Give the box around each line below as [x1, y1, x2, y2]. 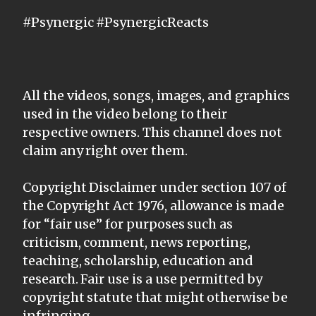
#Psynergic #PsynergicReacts [23, 13, 209, 30]
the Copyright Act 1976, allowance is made [23, 197, 284, 214]
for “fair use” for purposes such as [23, 215, 233, 232]
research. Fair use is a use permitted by [23, 270, 262, 287]
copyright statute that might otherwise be [23, 288, 288, 305]
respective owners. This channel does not [23, 123, 282, 140]
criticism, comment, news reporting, [23, 233, 251, 250]
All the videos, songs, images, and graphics [23, 87, 290, 104]
